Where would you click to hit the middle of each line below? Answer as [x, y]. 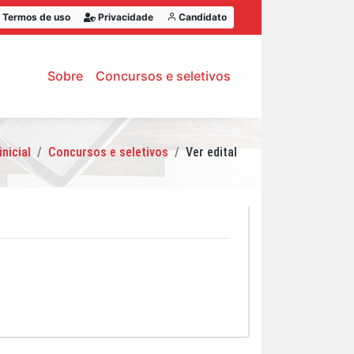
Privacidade [124, 17]
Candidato [201, 17]
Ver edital [211, 152]
